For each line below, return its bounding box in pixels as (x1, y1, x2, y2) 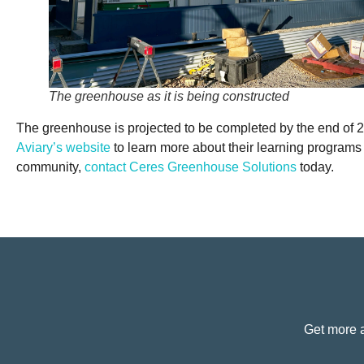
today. (297, 159, 337, 174)
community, (16, 159, 84, 174)
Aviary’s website (16, 140, 110, 154)
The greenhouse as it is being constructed (49, 89, 289, 103)
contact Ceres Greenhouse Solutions (84, 159, 297, 174)
